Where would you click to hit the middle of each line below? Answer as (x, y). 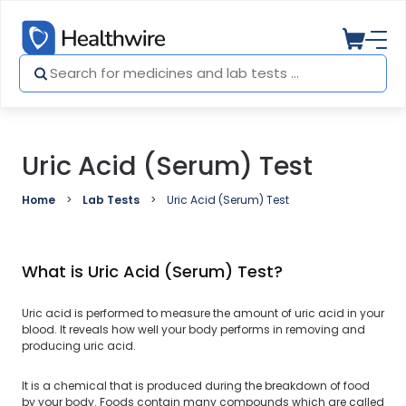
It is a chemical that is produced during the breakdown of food (196, 386)
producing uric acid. (79, 346)
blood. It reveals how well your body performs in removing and (193, 329)
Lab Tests (111, 200)
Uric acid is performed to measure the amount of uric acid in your (203, 313)
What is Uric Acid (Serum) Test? (152, 271)
